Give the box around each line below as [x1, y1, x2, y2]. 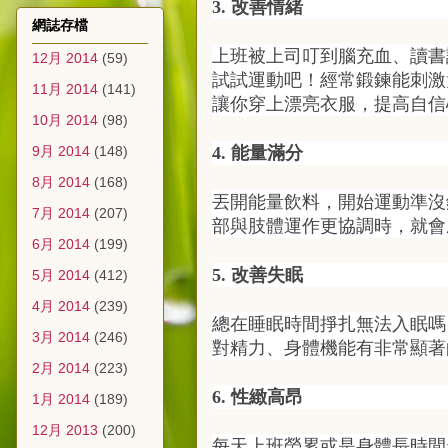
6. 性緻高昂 [212, 387, 303, 407]
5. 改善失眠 [212, 265, 303, 285]
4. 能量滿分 [212, 143, 303, 163]
